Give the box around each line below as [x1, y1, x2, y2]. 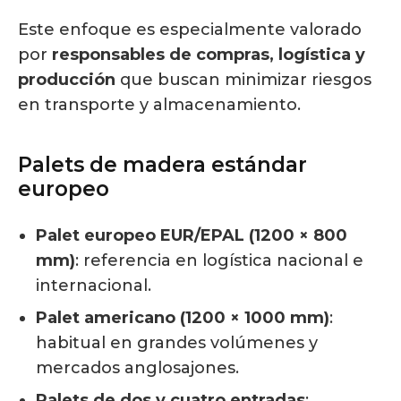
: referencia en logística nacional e [75, 251, 363, 271]
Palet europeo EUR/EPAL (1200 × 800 [36, 226, 347, 246]
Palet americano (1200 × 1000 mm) [36, 308, 329, 328]
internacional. [36, 276, 151, 296]
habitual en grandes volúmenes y [36, 333, 318, 354]
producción [18, 70, 115, 90]
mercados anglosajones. [36, 358, 239, 379]
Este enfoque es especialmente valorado [18, 20, 362, 40]
